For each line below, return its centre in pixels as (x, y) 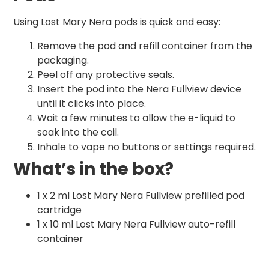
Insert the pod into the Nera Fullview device (139, 89)
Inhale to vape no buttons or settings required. (147, 147)
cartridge (59, 210)
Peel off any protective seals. (106, 75)
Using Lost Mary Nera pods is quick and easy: (117, 22)
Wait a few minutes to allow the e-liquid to (136, 118)
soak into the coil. (78, 133)
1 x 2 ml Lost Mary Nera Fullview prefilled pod (141, 196)
